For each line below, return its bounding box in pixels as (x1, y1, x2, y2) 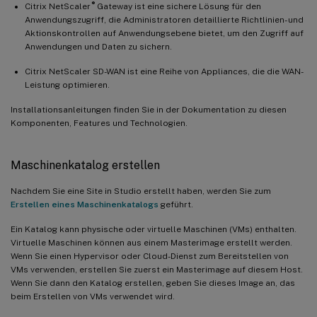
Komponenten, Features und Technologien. (11, 117, 188, 128)
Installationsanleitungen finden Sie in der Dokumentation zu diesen (11, 104, 287, 115)
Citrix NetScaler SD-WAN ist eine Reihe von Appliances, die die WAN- (25, 66, 304, 76)
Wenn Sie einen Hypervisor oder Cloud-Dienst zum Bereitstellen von (11, 250, 289, 261)
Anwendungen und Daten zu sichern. (25, 41, 172, 52)
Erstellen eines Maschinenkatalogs (11, 199, 158, 209)
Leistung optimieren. (25, 79, 110, 90)
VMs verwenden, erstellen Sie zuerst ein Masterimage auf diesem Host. (11, 264, 303, 275)
